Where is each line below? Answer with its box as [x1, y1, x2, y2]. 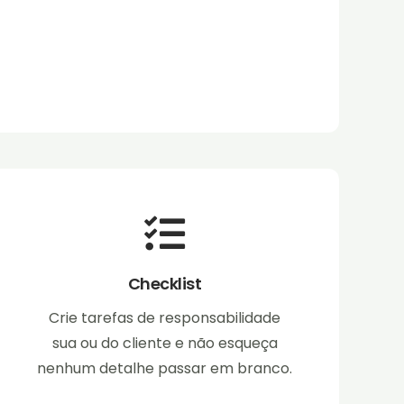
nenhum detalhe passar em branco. [37, 358, 293, 380]
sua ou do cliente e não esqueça [51, 333, 278, 354]
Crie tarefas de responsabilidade [49, 308, 281, 329]
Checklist [127, 272, 202, 296]
